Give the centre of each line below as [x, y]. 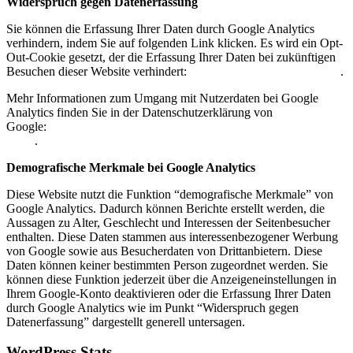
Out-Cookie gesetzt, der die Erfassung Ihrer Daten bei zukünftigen [171, 57]
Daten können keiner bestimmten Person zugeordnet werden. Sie [167, 265]
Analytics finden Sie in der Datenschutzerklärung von [139, 112]
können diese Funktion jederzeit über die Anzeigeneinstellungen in [171, 279]
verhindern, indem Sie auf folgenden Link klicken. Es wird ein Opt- [175, 43]
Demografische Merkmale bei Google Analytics [131, 167]
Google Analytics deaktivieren [265, 71]
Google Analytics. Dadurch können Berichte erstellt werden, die [165, 208]
